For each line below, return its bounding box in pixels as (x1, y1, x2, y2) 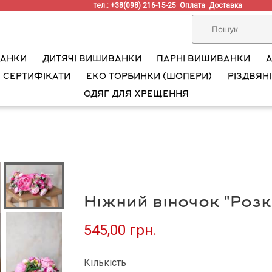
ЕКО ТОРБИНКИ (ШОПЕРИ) (86, 72, 212, 82)
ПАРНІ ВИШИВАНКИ (157, 54, 251, 64)
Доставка (209, 1, 246, 10)
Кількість (84, 257, 126, 268)
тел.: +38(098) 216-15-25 (93, 1, 180, 10)
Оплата (180, 1, 209, 10)
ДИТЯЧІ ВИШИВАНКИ (42, 54, 141, 64)
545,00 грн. (84, 222, 157, 239)
